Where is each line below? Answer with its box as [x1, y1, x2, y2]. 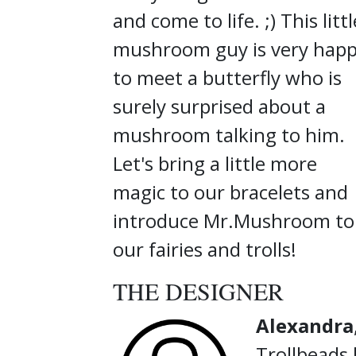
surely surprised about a [113, 92, 326, 119]
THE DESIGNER [113, 274, 284, 307]
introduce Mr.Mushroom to [113, 207, 354, 234]
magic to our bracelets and [113, 178, 348, 205]
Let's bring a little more [113, 149, 317, 176]
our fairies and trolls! [113, 235, 296, 262]
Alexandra [256, 311, 354, 339]
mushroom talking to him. [113, 121, 345, 148]
